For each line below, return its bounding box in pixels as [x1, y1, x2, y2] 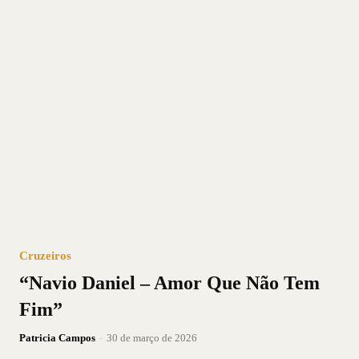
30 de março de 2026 [107, 331, 197, 344]
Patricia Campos [19, 331, 95, 344]
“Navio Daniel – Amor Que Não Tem [19, 272, 320, 293]
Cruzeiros [19, 248, 71, 262]
